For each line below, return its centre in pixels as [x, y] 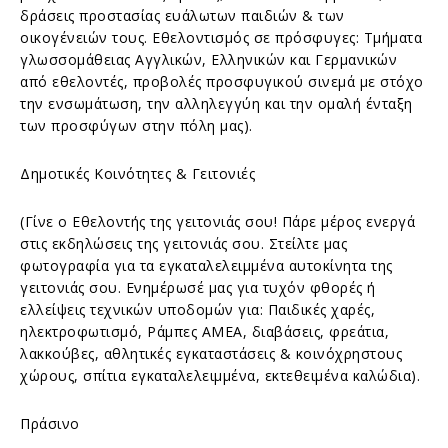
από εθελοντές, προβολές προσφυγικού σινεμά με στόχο [222, 81]
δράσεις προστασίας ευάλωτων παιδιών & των [182, 15]
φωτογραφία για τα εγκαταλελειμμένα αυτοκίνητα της [206, 265]
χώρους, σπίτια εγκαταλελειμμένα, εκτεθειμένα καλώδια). [220, 375]
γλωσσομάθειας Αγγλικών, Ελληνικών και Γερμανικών [208, 59]
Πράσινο [50, 423]
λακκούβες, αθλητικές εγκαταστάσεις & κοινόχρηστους [211, 353]
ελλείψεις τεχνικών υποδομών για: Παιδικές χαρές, [197, 309]
